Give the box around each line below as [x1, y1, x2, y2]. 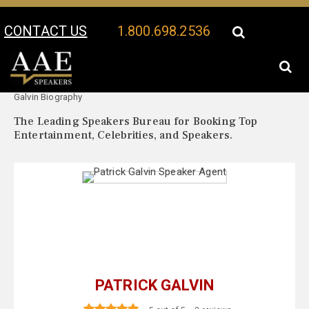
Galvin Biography [14, 92, 83, 103]
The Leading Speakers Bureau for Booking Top [14, 114, 258, 129]
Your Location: [14, 77, 77, 88]
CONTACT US [4, 23, 88, 39]
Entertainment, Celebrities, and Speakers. [14, 128, 233, 143]
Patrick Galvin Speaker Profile [79, 77, 193, 88]
